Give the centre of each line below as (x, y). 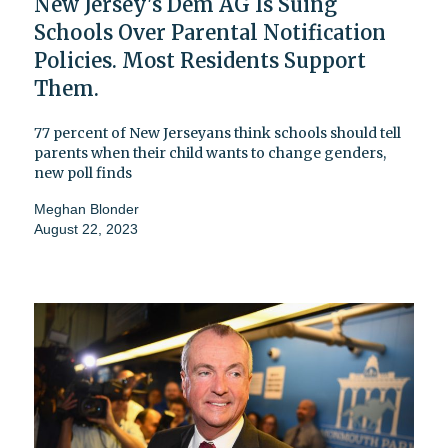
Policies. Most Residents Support (200, 61)
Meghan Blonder (86, 209)
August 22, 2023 (86, 229)
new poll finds (83, 173)
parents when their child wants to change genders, (210, 153)
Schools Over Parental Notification (210, 33)
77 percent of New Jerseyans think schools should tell (217, 133)
